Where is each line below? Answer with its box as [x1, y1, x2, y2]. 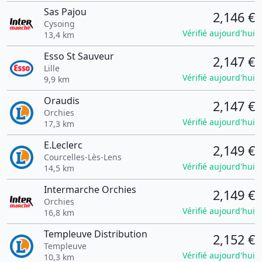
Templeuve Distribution [43, 227, 147, 240]
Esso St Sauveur [43, 50, 114, 63]
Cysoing [43, 18, 75, 29]
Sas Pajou [43, 5, 87, 18]
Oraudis [43, 94, 80, 107]
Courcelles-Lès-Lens [43, 151, 122, 163]
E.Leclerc [43, 139, 82, 151]
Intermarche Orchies [43, 183, 136, 196]
